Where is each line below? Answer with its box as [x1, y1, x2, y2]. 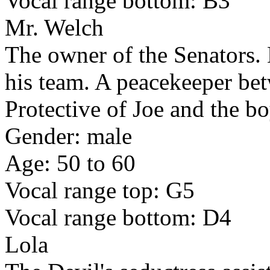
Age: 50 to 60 [5, 150, 136, 177]
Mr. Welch [5, 14, 104, 41]
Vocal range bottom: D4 [5, 204, 231, 231]
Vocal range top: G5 [5, 177, 195, 204]
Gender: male [5, 123, 132, 149]
